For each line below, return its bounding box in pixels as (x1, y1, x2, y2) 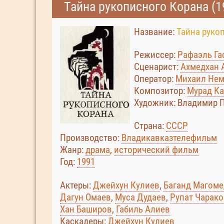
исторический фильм (114, 144, 198, 155)
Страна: (134, 120, 166, 131)
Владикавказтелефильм (121, 132, 217, 143)
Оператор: (134, 73, 175, 84)
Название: (134, 26, 176, 37)
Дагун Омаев (60, 191, 111, 203)
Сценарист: (134, 61, 180, 72)
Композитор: (134, 85, 187, 96)
